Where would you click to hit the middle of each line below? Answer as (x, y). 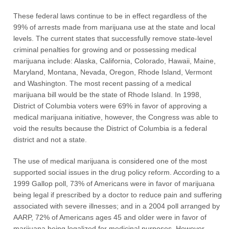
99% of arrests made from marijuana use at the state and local (114, 27)
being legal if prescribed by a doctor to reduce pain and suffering (118, 195)
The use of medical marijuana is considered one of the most (110, 161)
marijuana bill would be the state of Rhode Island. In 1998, (108, 95)
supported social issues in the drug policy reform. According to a (117, 172)
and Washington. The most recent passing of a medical (102, 83)
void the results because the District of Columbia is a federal (110, 128)
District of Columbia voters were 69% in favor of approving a (110, 106)
